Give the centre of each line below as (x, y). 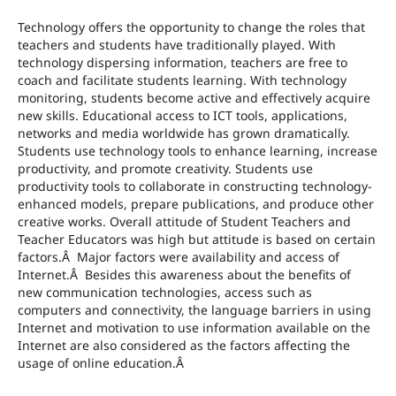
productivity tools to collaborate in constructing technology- (194, 187)
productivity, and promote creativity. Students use (165, 169)
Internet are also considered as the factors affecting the (183, 346)
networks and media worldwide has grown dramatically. (183, 133)
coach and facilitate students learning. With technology (182, 80)
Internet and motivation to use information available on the (194, 328)
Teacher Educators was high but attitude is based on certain (196, 240)
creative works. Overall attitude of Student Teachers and (184, 222)
